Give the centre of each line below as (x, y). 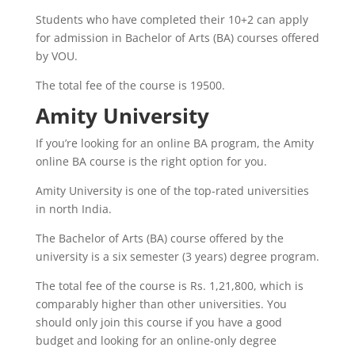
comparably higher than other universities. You (161, 303)
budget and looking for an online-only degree (156, 340)
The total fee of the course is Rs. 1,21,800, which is (169, 285)
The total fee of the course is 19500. (130, 85)
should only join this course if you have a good (158, 322)
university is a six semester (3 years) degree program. (177, 256)
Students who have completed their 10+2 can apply (172, 19)
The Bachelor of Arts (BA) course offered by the (159, 238)
